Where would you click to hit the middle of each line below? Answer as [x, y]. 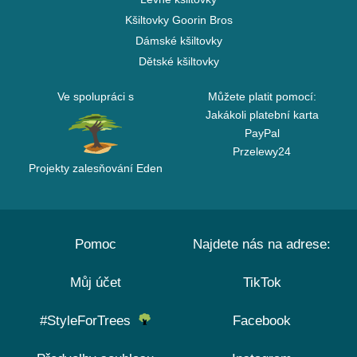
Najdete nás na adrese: [262, 244]
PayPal [262, 133]
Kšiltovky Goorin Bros [178, 20]
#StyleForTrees [89, 321]
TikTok [262, 282]
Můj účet [95, 282]
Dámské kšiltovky [178, 41]
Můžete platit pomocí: [262, 96]
